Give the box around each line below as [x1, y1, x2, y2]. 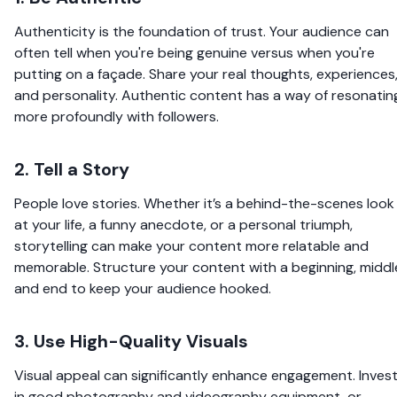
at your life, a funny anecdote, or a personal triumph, [14, 214, 353, 234]
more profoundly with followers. [14, 106, 219, 126]
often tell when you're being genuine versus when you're [14, 43, 375, 62]
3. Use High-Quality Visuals [14, 329, 248, 353]
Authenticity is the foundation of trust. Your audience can [14, 21, 389, 41]
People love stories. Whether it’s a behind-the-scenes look [14, 193, 394, 213]
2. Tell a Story [14, 157, 129, 181]
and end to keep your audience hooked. [14, 278, 271, 298]
